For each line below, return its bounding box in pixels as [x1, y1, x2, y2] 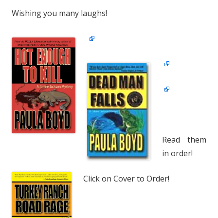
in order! [162, 147, 193, 159]
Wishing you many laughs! [12, 7, 107, 18]
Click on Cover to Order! [83, 173, 169, 184]
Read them [162, 134, 206, 145]
